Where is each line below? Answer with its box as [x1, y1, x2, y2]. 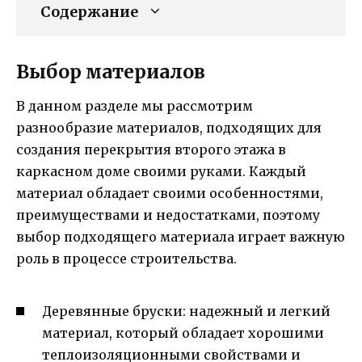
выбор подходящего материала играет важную [16, 228, 345, 245]
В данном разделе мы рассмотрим [16, 97, 253, 114]
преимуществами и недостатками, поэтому [16, 206, 320, 223]
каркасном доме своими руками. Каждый [16, 162, 306, 179]
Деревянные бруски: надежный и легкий [42, 303, 330, 320]
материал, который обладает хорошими [42, 325, 324, 342]
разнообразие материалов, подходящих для [16, 119, 322, 136]
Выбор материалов [16, 59, 205, 83]
